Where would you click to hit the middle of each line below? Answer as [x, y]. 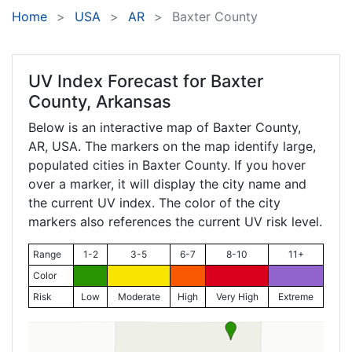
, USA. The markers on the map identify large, [180, 147]
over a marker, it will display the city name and [167, 184]
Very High [237, 297]
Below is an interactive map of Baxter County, [165, 128]
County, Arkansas [100, 102]
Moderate [139, 297]
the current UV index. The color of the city [154, 203]
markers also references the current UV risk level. [175, 222]
